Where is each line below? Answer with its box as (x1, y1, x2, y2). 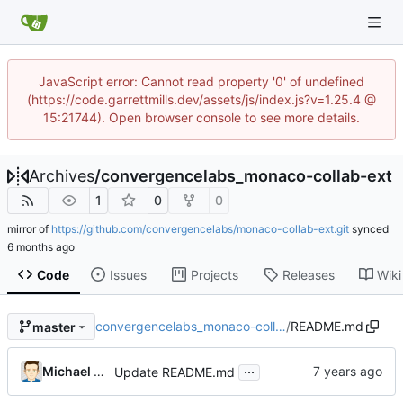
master (31, 318, 76, 335)
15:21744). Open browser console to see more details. (43, 110, 360, 125)
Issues (109, 266, 147, 282)
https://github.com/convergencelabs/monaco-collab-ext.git (51, 222, 349, 236)
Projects (190, 266, 238, 282)
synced (349, 222, 389, 236)
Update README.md (114, 363, 235, 380)
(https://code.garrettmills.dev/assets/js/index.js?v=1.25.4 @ (27, 92, 376, 107)
